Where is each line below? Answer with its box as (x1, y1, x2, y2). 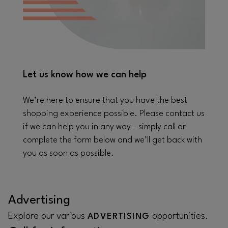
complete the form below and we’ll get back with (23, 136, 202, 145)
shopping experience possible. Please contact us (23, 109, 205, 118)
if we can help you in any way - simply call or (23, 123, 186, 131)
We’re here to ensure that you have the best (23, 96, 187, 105)
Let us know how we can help (23, 70, 147, 79)
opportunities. (150, 212, 209, 221)
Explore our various (8, 212, 88, 221)
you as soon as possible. (23, 149, 114, 158)
